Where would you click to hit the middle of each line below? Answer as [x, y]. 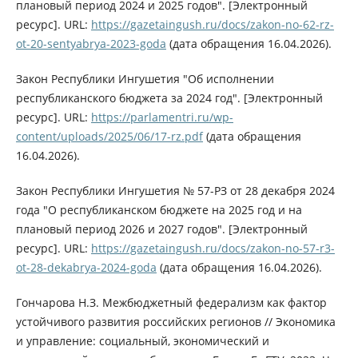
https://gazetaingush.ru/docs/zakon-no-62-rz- [212, 25]
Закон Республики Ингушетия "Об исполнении [145, 79]
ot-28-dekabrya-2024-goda [86, 268]
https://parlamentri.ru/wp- [162, 117]
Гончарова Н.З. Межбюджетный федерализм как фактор [171, 303]
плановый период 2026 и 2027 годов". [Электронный [161, 229]
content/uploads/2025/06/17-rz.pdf [109, 137]
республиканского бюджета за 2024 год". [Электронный [169, 98]
